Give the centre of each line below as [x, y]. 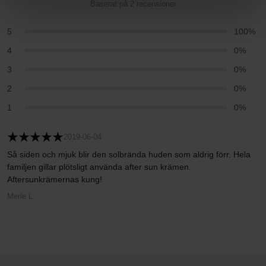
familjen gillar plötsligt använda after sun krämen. [99, 167]
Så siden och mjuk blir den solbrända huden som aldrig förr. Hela [129, 154]
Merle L [20, 196]
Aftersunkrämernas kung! [55, 179]
